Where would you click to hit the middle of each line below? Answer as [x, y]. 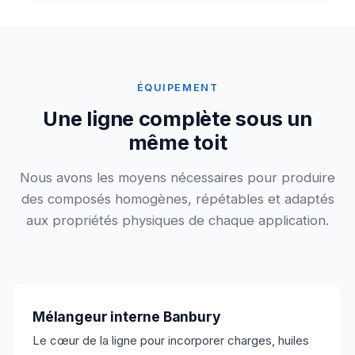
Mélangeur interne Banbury [127, 317]
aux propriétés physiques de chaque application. [177, 221]
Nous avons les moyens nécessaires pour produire [177, 178]
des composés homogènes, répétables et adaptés [177, 199]
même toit [177, 143]
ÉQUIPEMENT [177, 88]
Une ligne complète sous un [177, 119]
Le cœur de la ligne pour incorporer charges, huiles [171, 341]
